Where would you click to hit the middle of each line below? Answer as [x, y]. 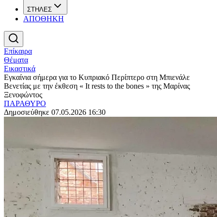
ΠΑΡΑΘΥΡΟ [25, 103]
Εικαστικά [20, 69]
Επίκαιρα [18, 51]
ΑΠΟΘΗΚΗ [44, 19]
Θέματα [16, 60]
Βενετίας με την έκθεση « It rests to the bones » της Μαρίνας [97, 86]
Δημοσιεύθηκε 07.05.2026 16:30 [55, 112]
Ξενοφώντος [23, 95]
